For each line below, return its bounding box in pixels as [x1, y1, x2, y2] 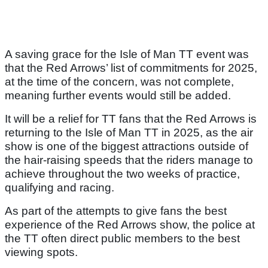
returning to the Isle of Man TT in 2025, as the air [5, 126, 253, 139]
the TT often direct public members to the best [5, 232, 240, 245]
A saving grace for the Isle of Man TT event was [5, 48, 249, 61]
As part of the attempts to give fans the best [5, 205, 227, 218]
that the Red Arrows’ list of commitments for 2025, [5, 62, 257, 75]
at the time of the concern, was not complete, [5, 75, 234, 89]
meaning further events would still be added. [5, 89, 231, 102]
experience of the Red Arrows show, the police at [5, 218, 255, 232]
